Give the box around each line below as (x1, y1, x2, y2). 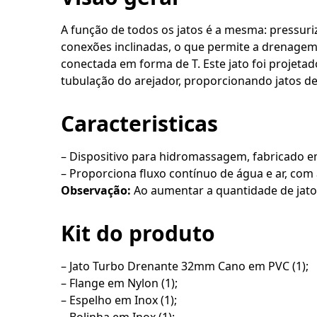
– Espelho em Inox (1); (61, 292, 177, 308)
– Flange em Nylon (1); (61, 275, 178, 291)
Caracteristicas (61, 109, 218, 138)
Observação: (61, 183, 131, 198)
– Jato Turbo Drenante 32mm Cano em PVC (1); (61, 258, 309, 274)
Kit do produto (61, 219, 215, 248)
